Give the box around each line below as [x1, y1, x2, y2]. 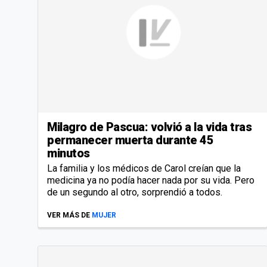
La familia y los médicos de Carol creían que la [47, 162, 241, 174]
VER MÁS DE [47, 210, 90, 219]
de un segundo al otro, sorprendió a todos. [47, 186, 222, 198]
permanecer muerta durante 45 [47, 132, 213, 147]
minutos [47, 145, 90, 160]
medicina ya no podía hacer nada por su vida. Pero [47, 174, 254, 186]
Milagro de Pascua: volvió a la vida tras [47, 119, 252, 134]
